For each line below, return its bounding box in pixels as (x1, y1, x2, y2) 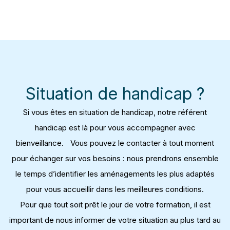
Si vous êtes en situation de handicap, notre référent (23, 107, 207, 118)
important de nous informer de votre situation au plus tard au (9, 215, 221, 225)
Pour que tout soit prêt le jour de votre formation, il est (20, 200, 210, 210)
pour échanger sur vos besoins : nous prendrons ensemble (11, 154, 219, 164)
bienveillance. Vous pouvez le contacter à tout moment (16, 138, 214, 148)
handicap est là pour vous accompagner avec (34, 123, 196, 133)
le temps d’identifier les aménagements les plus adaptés (15, 169, 215, 179)
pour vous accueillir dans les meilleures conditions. (26, 184, 204, 195)
